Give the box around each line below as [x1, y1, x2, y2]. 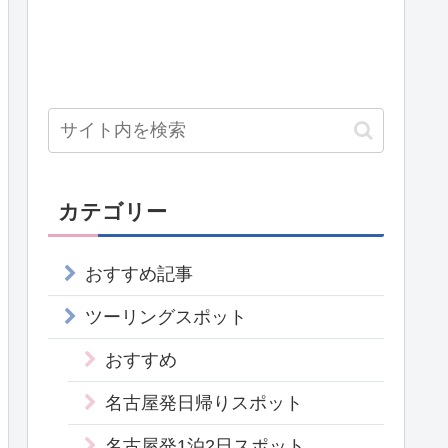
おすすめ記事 [85, 264, 193, 285]
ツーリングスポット [85, 307, 247, 328]
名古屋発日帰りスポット [105, 393, 303, 414]
